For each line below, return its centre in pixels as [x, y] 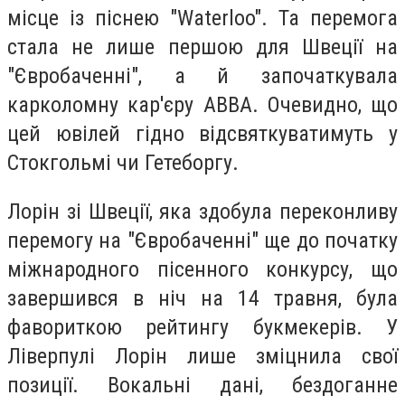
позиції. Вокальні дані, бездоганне [202, 385]
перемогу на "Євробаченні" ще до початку [202, 240]
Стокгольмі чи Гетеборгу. [123, 163]
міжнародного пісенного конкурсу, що [202, 269]
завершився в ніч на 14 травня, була [202, 298]
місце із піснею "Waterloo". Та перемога [202, 19]
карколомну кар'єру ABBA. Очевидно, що [202, 105]
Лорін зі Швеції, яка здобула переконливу [202, 211]
